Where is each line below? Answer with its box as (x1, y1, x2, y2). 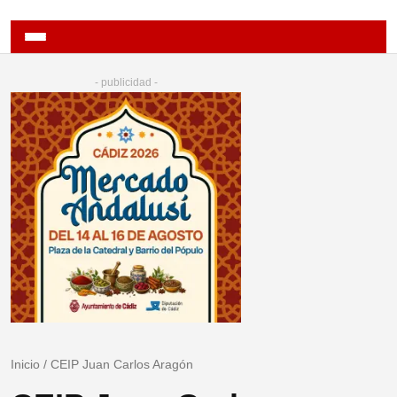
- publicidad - (94, 76, 158, 90)
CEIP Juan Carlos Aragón (51, 357, 193, 372)
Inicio (11, 357, 40, 372)
